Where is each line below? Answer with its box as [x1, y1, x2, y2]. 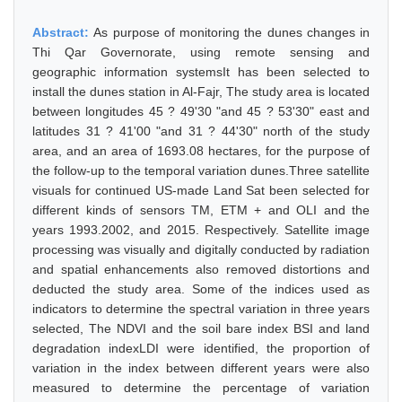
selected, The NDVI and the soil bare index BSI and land [32, 321, 370, 336]
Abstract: [32, 25, 94, 39]
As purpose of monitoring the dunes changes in [93, 25, 370, 39]
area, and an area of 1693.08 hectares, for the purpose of [32, 144, 370, 158]
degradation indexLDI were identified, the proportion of [32, 341, 370, 355]
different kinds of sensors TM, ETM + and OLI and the [32, 203, 370, 217]
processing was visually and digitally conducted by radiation [32, 242, 370, 257]
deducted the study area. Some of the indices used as [32, 282, 370, 296]
